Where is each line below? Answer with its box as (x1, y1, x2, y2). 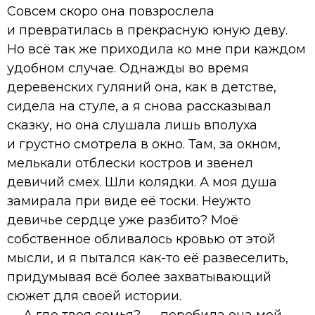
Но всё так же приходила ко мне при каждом (7, 41, 306, 57)
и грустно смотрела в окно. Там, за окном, (7, 136, 281, 152)
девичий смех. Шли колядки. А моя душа (7, 174, 277, 190)
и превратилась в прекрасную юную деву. (7, 22, 288, 38)
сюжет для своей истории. (7, 288, 181, 304)
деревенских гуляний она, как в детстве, (7, 79, 276, 95)
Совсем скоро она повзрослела (7, 3, 214, 19)
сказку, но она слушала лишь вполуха (7, 117, 257, 133)
